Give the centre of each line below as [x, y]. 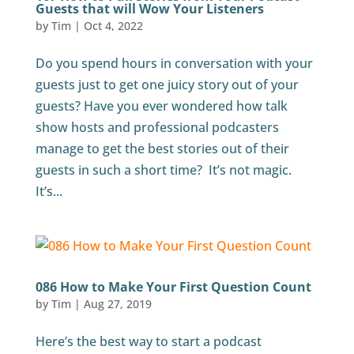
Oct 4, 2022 [113, 26]
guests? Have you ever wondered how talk [161, 106]
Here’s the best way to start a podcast [148, 342]
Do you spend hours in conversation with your [174, 64]
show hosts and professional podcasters [157, 128]
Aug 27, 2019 [117, 304]
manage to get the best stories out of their [162, 149]
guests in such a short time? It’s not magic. [163, 170]
